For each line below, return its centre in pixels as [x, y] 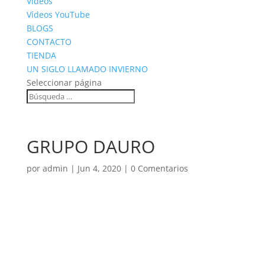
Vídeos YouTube [58, 14]
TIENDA [41, 55]
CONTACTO [49, 42]
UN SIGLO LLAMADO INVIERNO [87, 69]
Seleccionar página [64, 83]
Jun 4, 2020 [99, 168]
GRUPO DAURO [91, 146]
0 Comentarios [159, 168]
